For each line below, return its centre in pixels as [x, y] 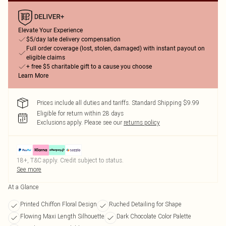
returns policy [142, 122]
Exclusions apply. [60, 122]
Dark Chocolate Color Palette [154, 216]
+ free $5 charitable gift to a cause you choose [89, 67]
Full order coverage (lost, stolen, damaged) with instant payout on [116, 48]
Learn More [33, 76]
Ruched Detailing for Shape [145, 204]
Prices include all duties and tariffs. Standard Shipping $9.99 [118, 103]
